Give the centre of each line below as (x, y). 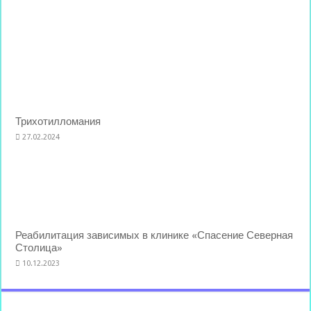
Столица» (39, 247)
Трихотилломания (58, 122)
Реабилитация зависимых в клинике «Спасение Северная (154, 235)
